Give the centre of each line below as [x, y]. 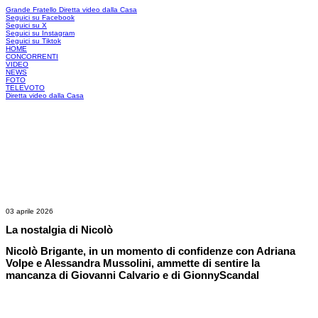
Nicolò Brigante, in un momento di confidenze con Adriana [150, 251]
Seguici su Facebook [40, 17]
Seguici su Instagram [40, 33]
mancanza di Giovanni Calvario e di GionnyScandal [132, 275]
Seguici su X [26, 25]
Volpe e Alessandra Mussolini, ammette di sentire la [133, 263]
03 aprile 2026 [29, 211]
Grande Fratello [31, 10]
